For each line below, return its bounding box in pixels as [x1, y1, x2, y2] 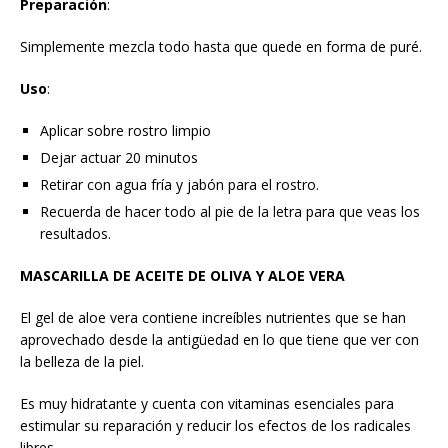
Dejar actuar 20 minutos [40, 148, 198, 168]
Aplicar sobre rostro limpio [40, 121, 211, 141]
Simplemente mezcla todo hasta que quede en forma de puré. [20, 37, 422, 57]
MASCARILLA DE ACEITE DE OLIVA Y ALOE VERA [20, 266, 345, 286]
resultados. [40, 224, 111, 244]
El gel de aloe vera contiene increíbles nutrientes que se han [20, 308, 406, 328]
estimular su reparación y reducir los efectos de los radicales [20, 416, 411, 436]
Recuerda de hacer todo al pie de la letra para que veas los [40, 202, 420, 222]
